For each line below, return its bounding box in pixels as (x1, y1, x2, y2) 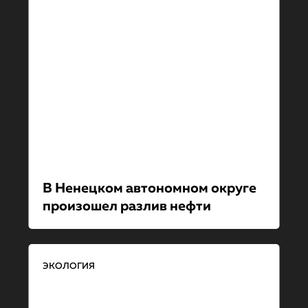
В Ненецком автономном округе (42, 181, 256, 195)
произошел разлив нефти (42, 199, 211, 213)
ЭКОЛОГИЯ (42, 261, 95, 271)
